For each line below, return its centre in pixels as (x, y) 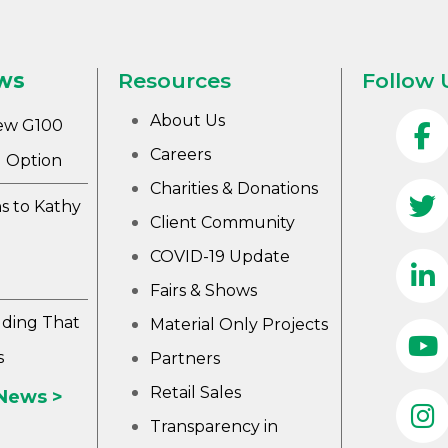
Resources (175, 80)
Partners (185, 358)
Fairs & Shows (204, 290)
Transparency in (214, 426)
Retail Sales (196, 392)
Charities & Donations (234, 188)
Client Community (223, 222)
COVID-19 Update (220, 256)
